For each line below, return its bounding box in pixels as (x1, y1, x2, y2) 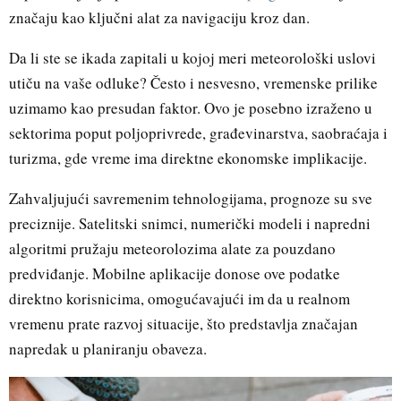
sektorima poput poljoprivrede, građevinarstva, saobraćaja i (9, 122, 388, 143)
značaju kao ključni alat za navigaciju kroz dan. (9, 6, 310, 28)
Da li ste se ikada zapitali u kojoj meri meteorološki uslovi (9, 47, 376, 68)
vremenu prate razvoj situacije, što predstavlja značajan (9, 312, 358, 334)
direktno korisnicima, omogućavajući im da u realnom (9, 287, 350, 309)
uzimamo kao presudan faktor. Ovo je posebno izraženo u (9, 97, 372, 118)
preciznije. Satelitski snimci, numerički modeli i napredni (9, 212, 371, 234)
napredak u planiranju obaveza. (9, 337, 207, 359)
